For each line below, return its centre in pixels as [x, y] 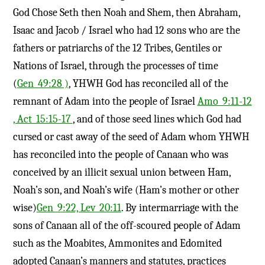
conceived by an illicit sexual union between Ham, [122, 172]
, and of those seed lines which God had [157, 119]
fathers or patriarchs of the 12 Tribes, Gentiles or [117, 48]
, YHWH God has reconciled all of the [148, 83]
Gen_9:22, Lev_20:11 [79, 208]
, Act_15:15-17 [43, 119]
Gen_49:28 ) [43, 83]
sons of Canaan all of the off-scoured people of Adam [127, 225]
